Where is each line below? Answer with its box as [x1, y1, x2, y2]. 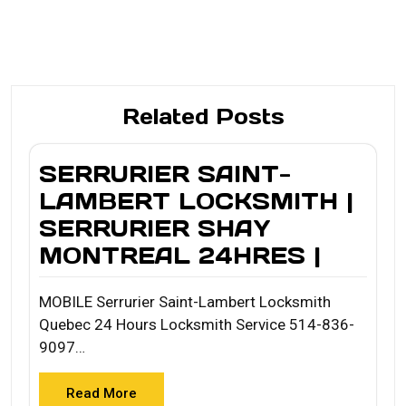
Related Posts [121, 102, 285, 130]
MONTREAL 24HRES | [39, 240, 321, 270]
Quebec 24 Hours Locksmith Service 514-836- [39, 314, 354, 333]
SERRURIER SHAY [39, 213, 271, 243]
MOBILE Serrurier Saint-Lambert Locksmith [39, 292, 331, 311]
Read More [66, 384, 137, 401]
